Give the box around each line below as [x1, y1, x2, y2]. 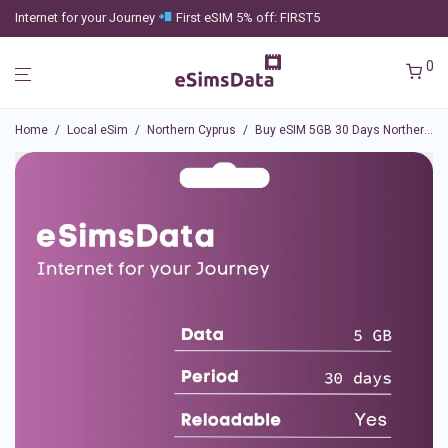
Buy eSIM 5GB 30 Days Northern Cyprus [255, 123, 424, 137]
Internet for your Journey [15, 10, 158, 25]
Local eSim [67, 123, 128, 137]
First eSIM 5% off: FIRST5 [172, 10, 320, 25]
